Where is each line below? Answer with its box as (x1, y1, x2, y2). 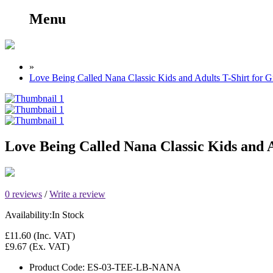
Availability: (5, 209, 52, 220)
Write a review (49, 188, 105, 199)
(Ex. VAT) (27, 241, 69, 252)
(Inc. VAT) (31, 230, 75, 241)
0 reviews (5, 188, 42, 199)
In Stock (52, 209, 84, 220)
